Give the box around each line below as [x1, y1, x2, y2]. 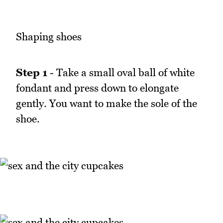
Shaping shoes [16, 30, 82, 43]
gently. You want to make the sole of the [16, 97, 197, 110]
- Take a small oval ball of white [47, 66, 195, 79]
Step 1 [16, 66, 47, 79]
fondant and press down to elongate [16, 82, 179, 95]
